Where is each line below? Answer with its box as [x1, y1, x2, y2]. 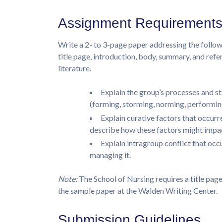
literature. [58, 63, 91, 73]
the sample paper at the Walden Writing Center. [58, 185, 218, 195]
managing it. [90, 150, 131, 160]
